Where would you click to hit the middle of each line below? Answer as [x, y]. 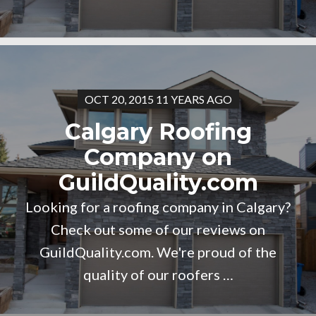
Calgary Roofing [158, 132]
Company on [158, 157]
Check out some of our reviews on [158, 229]
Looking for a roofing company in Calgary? [158, 207]
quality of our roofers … [158, 274]
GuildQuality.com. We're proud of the [158, 252]
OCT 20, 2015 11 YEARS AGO [158, 99]
